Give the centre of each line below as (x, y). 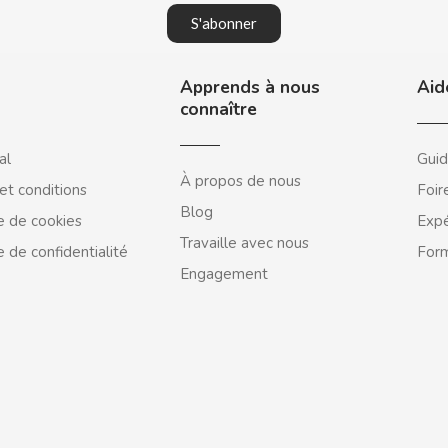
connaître (219, 109)
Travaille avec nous (245, 243)
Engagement (224, 274)
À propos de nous (241, 181)
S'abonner (224, 23)
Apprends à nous (250, 87)
